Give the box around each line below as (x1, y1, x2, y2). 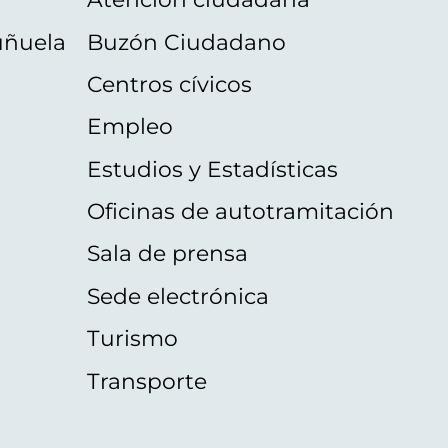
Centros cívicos (86, 70, 252, 97)
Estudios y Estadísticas (86, 155, 338, 182)
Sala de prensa (86, 240, 248, 267)
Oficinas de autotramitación (86, 198, 394, 225)
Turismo (86, 325, 178, 352)
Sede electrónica (86, 282, 269, 309)
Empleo (86, 113, 173, 140)
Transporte (86, 367, 207, 394)
